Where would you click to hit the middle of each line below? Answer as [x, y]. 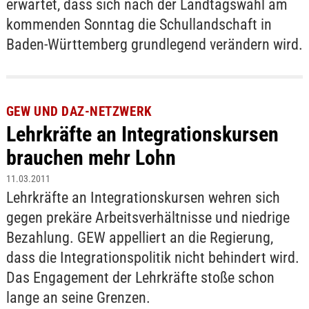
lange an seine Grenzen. [78, 297]
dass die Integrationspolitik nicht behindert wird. [152, 257]
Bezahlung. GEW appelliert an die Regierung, [139, 237]
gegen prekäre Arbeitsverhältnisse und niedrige [148, 217]
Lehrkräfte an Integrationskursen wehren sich [143, 197]
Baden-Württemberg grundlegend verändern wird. [154, 44]
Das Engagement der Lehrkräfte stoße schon [140, 277]
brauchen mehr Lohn [91, 157]
